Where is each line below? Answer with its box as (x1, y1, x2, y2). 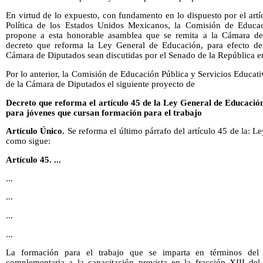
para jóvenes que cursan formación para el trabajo (6, 107, 202, 117)
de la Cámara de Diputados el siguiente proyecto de (6, 79, 195, 89)
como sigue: (6, 136, 50, 146)
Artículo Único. (6, 126, 68, 136)
